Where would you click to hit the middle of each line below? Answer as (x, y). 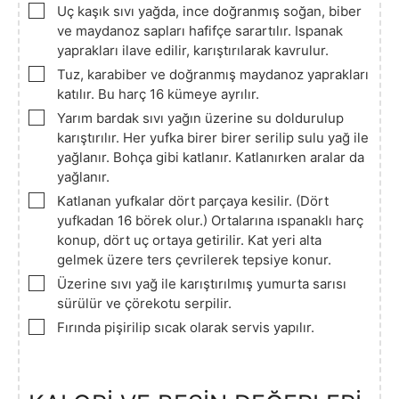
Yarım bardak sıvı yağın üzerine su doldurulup (200, 118)
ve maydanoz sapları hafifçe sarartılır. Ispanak (200, 30)
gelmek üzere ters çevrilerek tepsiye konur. (194, 259)
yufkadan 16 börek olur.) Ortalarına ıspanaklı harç (210, 220)
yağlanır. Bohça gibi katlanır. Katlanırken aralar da (211, 157)
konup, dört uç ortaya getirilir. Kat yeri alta (189, 240)
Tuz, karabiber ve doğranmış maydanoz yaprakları (213, 74)
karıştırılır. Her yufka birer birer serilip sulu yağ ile (213, 137)
